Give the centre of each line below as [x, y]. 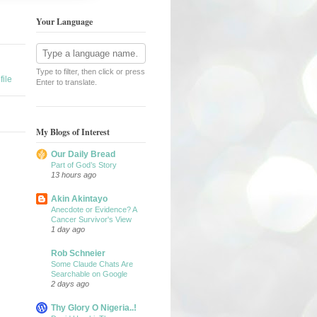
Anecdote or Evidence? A [94, 210]
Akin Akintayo [79, 199]
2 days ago [70, 284]
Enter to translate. [67, 82]
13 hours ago [74, 175]
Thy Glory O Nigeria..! [94, 308]
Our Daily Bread [83, 155]
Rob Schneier [78, 254]
